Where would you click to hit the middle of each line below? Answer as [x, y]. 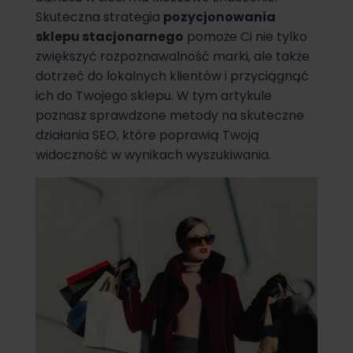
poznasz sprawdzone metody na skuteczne [170, 116]
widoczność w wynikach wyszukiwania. [153, 155]
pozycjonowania [219, 17]
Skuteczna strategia [99, 17]
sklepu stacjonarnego [110, 37]
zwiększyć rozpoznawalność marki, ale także [173, 57]
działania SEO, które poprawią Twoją [147, 136]
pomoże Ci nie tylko [245, 37]
